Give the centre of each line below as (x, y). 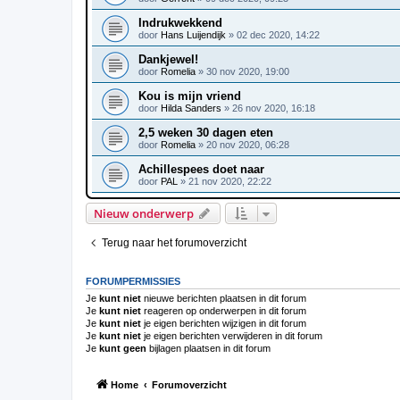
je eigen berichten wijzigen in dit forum (224, 323)
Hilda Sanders (191, 108)
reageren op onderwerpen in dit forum (224, 310)
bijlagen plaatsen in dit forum (208, 348)
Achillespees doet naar (201, 169)
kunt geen (123, 348)
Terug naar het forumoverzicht (174, 242)
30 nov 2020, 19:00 (248, 71)
